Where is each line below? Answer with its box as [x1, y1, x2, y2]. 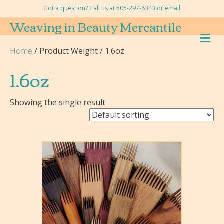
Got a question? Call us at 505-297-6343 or [43, 4, 165, 12]
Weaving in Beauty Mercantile [10, 15, 181, 37]
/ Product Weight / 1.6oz [32, 45, 124, 56]
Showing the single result [10, 97, 105, 108]
